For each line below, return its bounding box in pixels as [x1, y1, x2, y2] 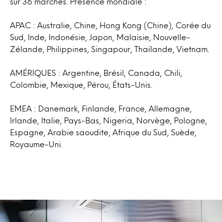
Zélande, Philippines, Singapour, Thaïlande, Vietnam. [10, 46, 209, 53]
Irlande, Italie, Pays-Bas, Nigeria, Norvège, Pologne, [10, 117, 207, 124]
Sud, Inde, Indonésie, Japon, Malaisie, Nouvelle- [10, 34, 190, 41]
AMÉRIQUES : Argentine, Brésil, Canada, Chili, [10, 69, 182, 76]
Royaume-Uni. [10, 141, 62, 148]
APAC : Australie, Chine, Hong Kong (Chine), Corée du [10, 22, 211, 29]
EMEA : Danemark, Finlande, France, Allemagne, [10, 105, 192, 112]
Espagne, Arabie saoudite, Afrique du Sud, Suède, [10, 129, 197, 136]
